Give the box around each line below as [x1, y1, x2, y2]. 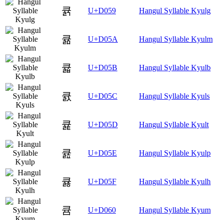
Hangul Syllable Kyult [139, 120, 209, 129]
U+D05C [88, 91, 117, 100]
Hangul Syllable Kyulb [139, 63, 211, 72]
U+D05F [88, 177, 116, 186]
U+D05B [88, 63, 117, 72]
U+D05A [88, 34, 118, 43]
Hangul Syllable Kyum [139, 205, 211, 214]
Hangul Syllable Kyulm [139, 34, 213, 43]
